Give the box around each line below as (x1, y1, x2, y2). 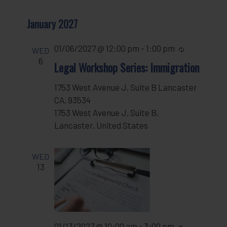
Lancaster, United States (54, 120, 148, 131)
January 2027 (27, 16, 78, 32)
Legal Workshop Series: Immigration (54, 59, 200, 76)
